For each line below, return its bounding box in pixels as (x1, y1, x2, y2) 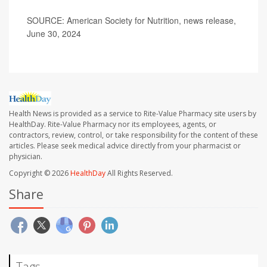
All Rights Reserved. (105, 168, 173, 179)
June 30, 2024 (27, 27, 81, 39)
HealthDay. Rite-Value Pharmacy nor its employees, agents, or (9, 119, 216, 130)
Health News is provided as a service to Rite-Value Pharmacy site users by (9, 108, 256, 119)
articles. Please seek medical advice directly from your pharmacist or (9, 141, 241, 151)
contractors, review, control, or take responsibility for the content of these (9, 130, 258, 141)
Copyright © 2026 (9, 168, 70, 179)
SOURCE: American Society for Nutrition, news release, (27, 14, 236, 26)
